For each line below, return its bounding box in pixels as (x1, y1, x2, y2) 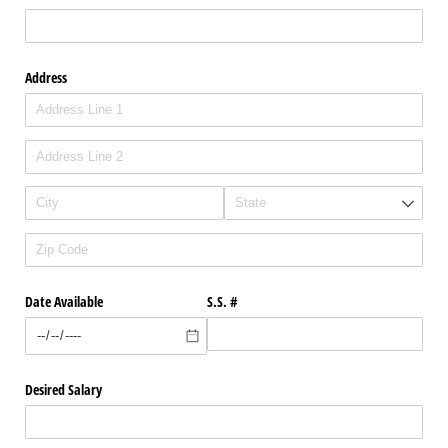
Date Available (25, 291, 103, 311)
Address (25, 67, 67, 87)
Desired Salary (25, 379, 102, 399)
